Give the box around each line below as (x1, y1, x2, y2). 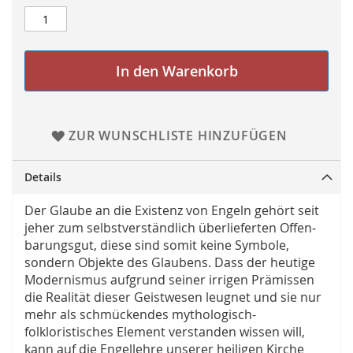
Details (24, 169, 61, 185)
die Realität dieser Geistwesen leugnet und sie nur (24, 288, 321, 307)
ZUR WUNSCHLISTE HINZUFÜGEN (68, 127, 288, 145)
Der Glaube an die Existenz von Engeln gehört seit (24, 202, 319, 220)
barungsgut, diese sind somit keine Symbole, (24, 236, 289, 255)
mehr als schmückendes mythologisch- (24, 306, 256, 324)
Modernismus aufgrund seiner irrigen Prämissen (24, 271, 314, 289)
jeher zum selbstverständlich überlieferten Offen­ (24, 219, 316, 237)
